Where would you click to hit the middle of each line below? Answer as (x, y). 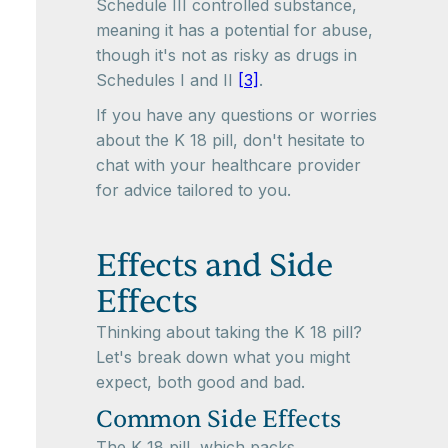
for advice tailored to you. (193, 190)
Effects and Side (214, 265)
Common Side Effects (218, 419)
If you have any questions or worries (236, 115)
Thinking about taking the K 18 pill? (229, 332)
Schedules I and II (167, 80)
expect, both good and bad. (200, 382)
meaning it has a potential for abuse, (234, 30)
